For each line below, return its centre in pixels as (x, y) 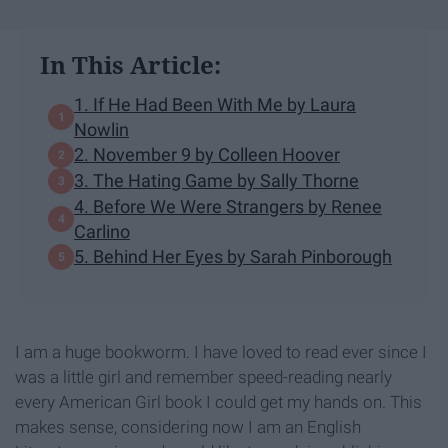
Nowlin (101, 129)
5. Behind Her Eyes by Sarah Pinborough (233, 257)
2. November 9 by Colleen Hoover (207, 155)
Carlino (102, 231)
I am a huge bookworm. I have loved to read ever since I (221, 351)
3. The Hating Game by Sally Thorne (216, 181)
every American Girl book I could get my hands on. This (218, 401)
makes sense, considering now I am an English (188, 426)
